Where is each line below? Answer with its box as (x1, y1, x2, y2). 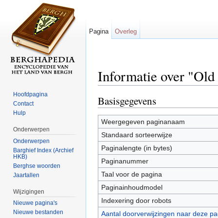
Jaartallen (13, 171, 40, 179)
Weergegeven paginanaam (101, 117, 185, 126)
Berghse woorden (13, 162, 61, 169)
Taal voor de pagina (101, 170, 162, 178)
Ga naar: (98, 85, 127, 93)
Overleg (115, 28, 137, 35)
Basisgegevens (98, 93, 156, 108)
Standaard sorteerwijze (101, 130, 172, 139)
